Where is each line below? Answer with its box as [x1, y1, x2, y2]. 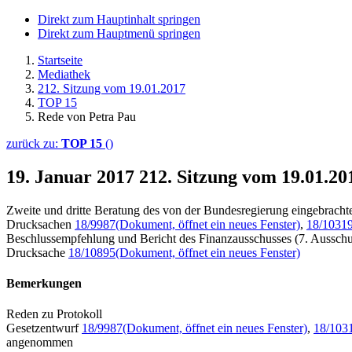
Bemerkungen [6, 277, 82, 291]
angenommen [6, 335, 73, 350]
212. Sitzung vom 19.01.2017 [38, 82, 185, 95]
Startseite [38, 53, 82, 67]
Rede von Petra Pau [38, 110, 136, 123]
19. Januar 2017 [6, 166, 139, 187]
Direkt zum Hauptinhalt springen [38, 13, 200, 26]
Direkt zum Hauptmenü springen [38, 27, 200, 40]
